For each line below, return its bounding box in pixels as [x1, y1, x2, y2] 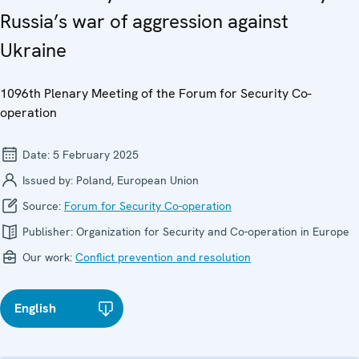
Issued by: [19, 172, 76, 188]
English [14, 299, 56, 317]
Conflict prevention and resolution [75, 249, 251, 264]
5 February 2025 [53, 147, 139, 162]
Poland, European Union [76, 172, 199, 188]
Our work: [19, 249, 75, 264]
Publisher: [19, 224, 76, 239]
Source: [19, 198, 64, 213]
